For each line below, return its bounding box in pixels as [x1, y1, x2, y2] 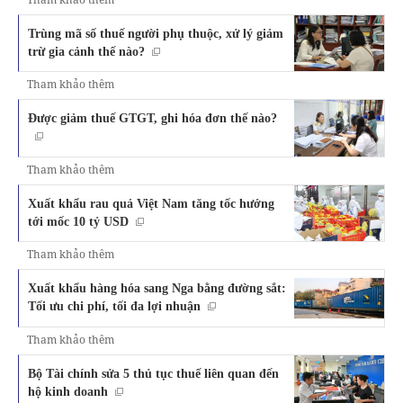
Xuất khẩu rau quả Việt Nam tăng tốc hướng [28, 196, 274, 211]
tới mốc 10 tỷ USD [28, 214, 129, 229]
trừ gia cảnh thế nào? [28, 43, 145, 58]
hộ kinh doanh [28, 384, 108, 399]
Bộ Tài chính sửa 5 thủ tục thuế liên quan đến [28, 366, 279, 381]
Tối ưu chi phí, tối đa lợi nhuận [28, 299, 201, 314]
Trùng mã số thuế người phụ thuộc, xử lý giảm [28, 25, 283, 40]
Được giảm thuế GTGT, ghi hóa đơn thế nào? [28, 111, 277, 126]
